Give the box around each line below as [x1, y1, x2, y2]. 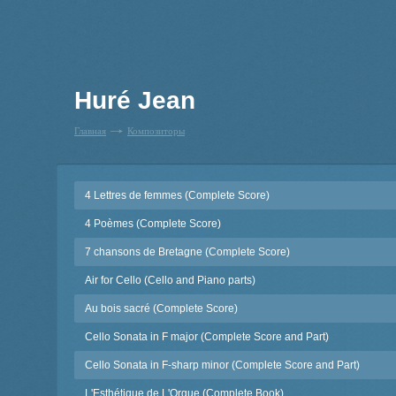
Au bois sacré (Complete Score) [85, 302, 238, 315]
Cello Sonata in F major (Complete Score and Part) [85, 331, 329, 343]
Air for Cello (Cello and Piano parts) [85, 274, 255, 286]
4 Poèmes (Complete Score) [85, 217, 221, 230]
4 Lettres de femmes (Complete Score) [85, 189, 270, 202]
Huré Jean [74, 87, 195, 114]
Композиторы [127, 124, 185, 137]
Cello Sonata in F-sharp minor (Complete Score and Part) [85, 359, 360, 371]
